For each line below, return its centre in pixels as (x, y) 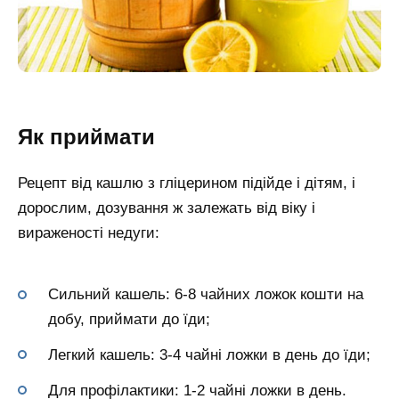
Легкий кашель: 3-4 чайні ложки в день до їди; (209, 354)
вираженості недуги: (89, 233)
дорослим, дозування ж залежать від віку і (167, 208)
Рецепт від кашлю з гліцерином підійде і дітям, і (187, 183)
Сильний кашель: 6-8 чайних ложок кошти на (206, 295)
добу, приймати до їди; (129, 320)
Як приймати (86, 136)
